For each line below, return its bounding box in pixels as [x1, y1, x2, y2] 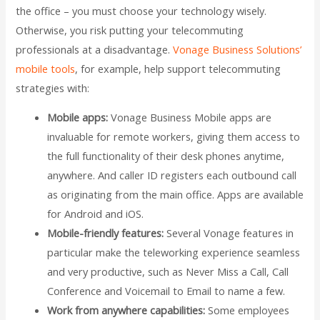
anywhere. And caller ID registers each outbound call [47, 168, 297, 183]
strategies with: [16, 80, 90, 95]
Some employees [208, 303, 290, 318]
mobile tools [16, 61, 76, 76]
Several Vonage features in [166, 226, 294, 241]
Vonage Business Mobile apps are [108, 110, 272, 125]
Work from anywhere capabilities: [47, 303, 209, 318]
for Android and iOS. [47, 206, 144, 221]
